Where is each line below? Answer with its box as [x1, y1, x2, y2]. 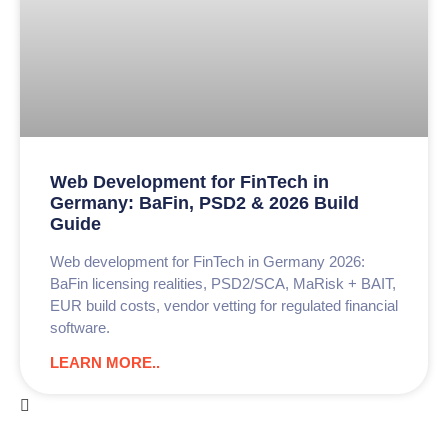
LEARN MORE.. [50, 353, 160, 371]
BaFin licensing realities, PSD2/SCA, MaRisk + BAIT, [50, 274, 396, 292]
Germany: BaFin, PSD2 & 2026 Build [50, 192, 359, 213]
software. [50, 318, 110, 336]
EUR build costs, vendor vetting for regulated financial [50, 296, 398, 314]
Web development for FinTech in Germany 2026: [50, 252, 365, 270]
